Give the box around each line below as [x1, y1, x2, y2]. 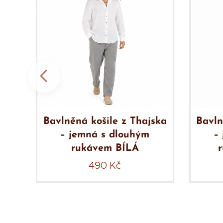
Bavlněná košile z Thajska [43, 116, 167, 126]
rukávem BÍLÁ [71, 143, 139, 153]
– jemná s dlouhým [60, 129, 150, 140]
